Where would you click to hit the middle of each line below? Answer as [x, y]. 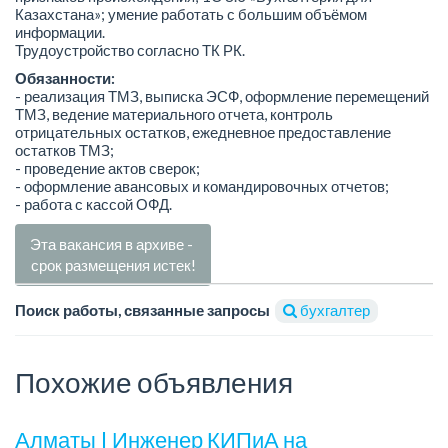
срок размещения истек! [113, 264]
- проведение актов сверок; [107, 168]
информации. [60, 31]
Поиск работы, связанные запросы [142, 309]
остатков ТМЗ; [64, 150]
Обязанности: [65, 78]
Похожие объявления [154, 381]
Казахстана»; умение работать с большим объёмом [191, 13]
